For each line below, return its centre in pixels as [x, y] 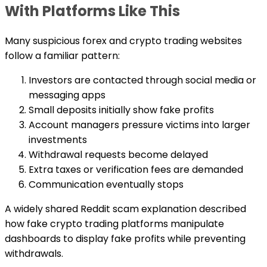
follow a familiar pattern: [62, 56]
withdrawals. [34, 254]
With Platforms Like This [92, 11]
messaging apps [67, 95]
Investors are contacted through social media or [142, 80]
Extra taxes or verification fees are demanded [136, 170]
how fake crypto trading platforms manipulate [114, 224]
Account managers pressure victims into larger [139, 125]
